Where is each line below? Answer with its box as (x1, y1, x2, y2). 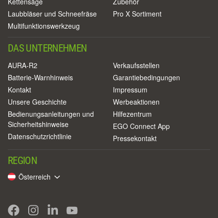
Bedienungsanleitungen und (8, 109, 94, 119)
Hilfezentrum (113, 109, 152, 119)
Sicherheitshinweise (8, 119, 69, 129)
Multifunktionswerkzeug (8, 20, 80, 31)
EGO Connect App (113, 121, 170, 131)
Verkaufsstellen (113, 60, 160, 70)
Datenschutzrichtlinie (8, 131, 72, 141)
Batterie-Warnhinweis (8, 72, 73, 82)
